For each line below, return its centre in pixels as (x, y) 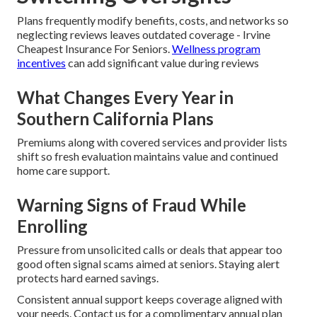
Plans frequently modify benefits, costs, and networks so (153, 21)
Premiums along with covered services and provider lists (152, 142)
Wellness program (216, 49)
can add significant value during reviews (162, 63)
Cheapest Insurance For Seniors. (94, 49)
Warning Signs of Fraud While (132, 205)
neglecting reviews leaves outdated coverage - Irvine (144, 35)
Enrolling (52, 226)
